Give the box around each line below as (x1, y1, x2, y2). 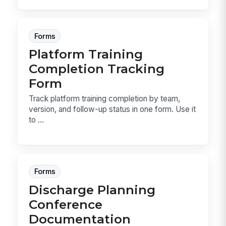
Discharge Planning (29, 182, 156, 197)
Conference (29, 196, 103, 212)
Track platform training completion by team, (29, 93, 181, 103)
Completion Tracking (29, 61, 165, 77)
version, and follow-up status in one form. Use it (29, 104, 196, 114)
